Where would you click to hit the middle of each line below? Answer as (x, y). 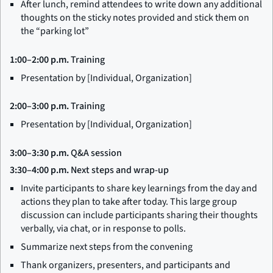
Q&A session (95, 153)
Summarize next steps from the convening (107, 246)
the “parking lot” (55, 31)
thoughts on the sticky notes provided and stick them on (135, 17)
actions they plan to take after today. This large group (129, 201)
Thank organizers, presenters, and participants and (126, 265)
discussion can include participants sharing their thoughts (139, 215)
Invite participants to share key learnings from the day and (139, 188)
